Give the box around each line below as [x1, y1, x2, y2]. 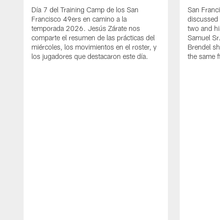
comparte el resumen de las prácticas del [31, 33, 155, 42]
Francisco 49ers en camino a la [31, 15, 127, 24]
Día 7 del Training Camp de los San [31, 5, 138, 14]
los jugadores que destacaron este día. [31, 52, 148, 61]
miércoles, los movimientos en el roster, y [31, 43, 157, 52]
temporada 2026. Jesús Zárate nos [31, 24, 140, 33]
